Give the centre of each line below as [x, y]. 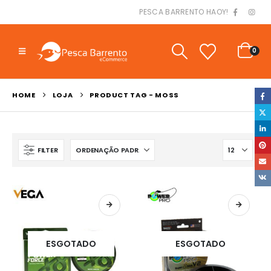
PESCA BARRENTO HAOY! [184, 12]
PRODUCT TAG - [122, 95]
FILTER [48, 150]
